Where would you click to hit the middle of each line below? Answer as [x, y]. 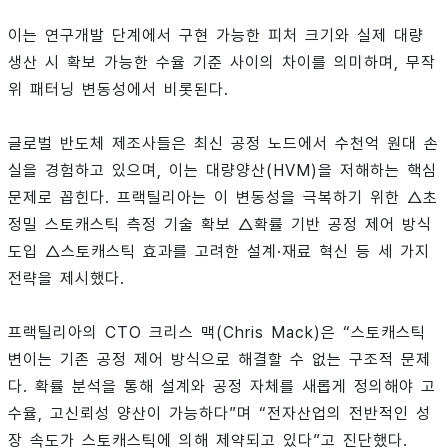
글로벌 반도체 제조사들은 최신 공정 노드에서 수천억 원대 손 [223, 144]
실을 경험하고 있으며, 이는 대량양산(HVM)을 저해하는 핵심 [222, 171]
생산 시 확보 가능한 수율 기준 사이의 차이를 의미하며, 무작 [222, 63]
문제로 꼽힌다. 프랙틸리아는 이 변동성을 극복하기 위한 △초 [223, 198]
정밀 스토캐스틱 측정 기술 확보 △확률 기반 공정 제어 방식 [220, 225]
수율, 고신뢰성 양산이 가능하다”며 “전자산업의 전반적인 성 [219, 414]
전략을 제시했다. [66, 279]
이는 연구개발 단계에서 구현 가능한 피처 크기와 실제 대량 [216, 36]
